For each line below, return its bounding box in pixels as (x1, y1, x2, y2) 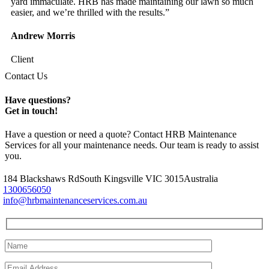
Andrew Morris (11, 31, 75, 41)
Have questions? (5, 94, 71, 105)
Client (11, 54, 34, 65)
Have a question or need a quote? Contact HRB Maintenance (5, 128, 237, 139)
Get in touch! (5, 105, 58, 116)
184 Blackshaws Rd (3, 173, 79, 184)
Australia (184, 173, 218, 184)
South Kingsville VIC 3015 (79, 173, 184, 184)
